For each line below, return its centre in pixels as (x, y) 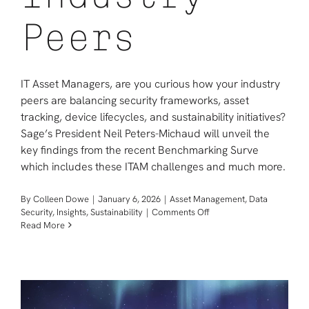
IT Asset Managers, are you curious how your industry (150, 83)
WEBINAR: (229, 224)
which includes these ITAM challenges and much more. (153, 166)
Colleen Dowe (61, 199)
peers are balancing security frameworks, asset (135, 100)
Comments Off (181, 212)
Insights (71, 212)
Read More (43, 225)
